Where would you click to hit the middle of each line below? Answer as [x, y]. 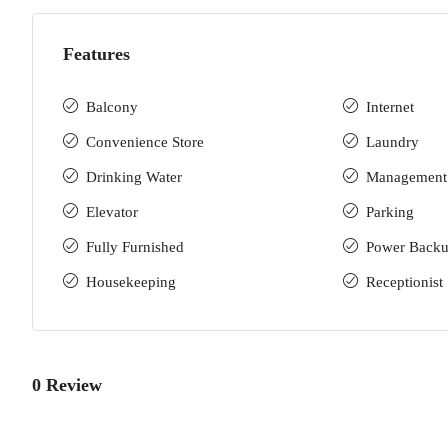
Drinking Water [134, 177]
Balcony [112, 107]
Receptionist [404, 282]
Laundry [392, 142]
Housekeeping [131, 282]
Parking [390, 212]
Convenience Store [145, 142]
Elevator [112, 212]
